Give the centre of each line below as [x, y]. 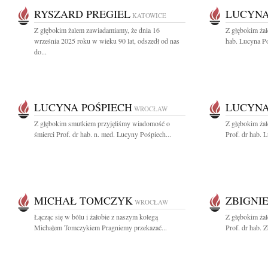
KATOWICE [149, 15]
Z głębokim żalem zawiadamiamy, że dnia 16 [97, 30]
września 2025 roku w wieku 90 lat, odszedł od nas [107, 41]
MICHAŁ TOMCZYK [83, 200]
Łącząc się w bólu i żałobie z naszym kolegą [96, 217]
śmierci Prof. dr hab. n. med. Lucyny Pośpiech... [103, 134]
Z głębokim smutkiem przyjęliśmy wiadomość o [102, 123]
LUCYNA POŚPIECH [83, 107]
